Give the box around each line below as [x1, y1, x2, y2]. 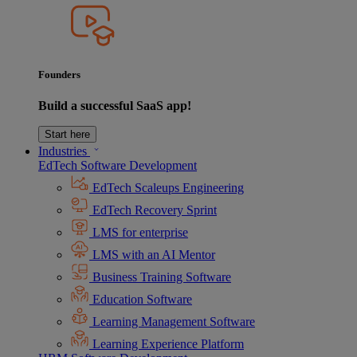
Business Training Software [89, 270, 231, 284]
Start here [45, 128, 90, 141]
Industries [38, 144, 90, 159]
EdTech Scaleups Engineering [89, 181, 244, 195]
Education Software [89, 292, 192, 307]
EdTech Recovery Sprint [89, 203, 217, 218]
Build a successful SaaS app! [38, 99, 191, 113]
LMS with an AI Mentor [89, 248, 215, 262]
